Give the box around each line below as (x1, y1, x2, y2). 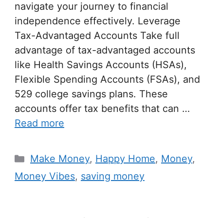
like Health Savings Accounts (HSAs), (15, 59, 187, 71)
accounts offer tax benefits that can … (15, 103, 190, 115)
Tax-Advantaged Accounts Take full (15, 30, 180, 42)
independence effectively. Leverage (15, 15, 181, 27)
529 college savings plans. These (15, 88, 168, 100)
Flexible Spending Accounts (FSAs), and (15, 73, 200, 86)
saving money (81, 170, 145, 182)
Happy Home (95, 153, 155, 165)
